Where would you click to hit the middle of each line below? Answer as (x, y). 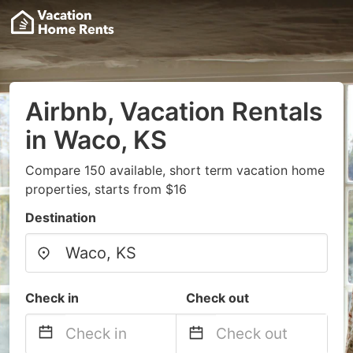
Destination (61, 217)
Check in (52, 298)
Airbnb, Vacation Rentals (174, 111)
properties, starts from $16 (106, 189)
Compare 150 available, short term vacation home (175, 170)
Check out (217, 298)
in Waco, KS (96, 140)
